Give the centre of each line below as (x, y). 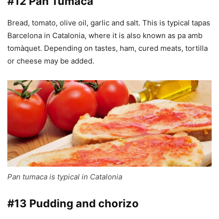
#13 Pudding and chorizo (73, 204)
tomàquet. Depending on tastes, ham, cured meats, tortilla (108, 48)
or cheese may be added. (51, 61)
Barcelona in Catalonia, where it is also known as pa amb (105, 36)
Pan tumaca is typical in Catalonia (65, 177)
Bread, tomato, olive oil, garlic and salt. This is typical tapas (109, 23)
